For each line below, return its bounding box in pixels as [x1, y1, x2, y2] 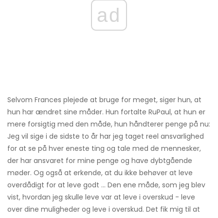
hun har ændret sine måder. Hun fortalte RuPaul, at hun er [7, 107, 205, 117]
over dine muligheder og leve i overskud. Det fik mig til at [7, 204, 200, 215]
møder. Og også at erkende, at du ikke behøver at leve [7, 168, 193, 178]
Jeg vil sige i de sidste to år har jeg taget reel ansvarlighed [7, 131, 204, 142]
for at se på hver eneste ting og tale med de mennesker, [7, 144, 201, 154]
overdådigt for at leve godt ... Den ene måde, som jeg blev [7, 180, 205, 190]
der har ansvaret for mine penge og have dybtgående [7, 156, 192, 166]
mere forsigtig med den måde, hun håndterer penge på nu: [7, 119, 210, 129]
